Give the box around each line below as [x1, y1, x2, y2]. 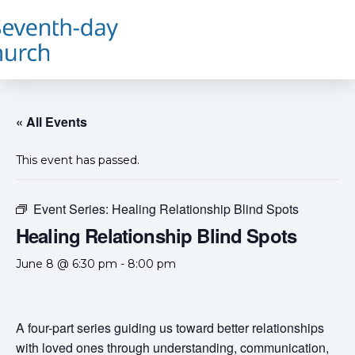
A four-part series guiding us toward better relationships [16, 319, 324, 337]
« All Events [16, 113, 87, 131]
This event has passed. [16, 153, 139, 167]
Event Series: [33, 200, 112, 218]
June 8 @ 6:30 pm [16, 257, 117, 271]
